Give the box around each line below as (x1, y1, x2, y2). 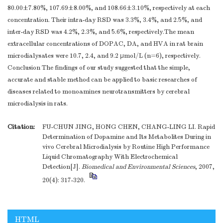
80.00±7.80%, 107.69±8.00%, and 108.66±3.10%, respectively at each (7, 4, 210, 12)
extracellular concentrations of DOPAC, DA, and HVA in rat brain (7, 40, 203, 48)
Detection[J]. (42, 163, 82, 171)
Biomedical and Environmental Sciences (82, 163, 195, 171)
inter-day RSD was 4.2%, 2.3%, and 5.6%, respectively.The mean (7, 28, 194, 36)
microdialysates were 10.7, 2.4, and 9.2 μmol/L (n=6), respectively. (7, 52, 201, 60)
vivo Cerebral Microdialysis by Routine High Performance (42, 143, 210, 151)
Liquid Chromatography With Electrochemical (42, 153, 178, 161)
